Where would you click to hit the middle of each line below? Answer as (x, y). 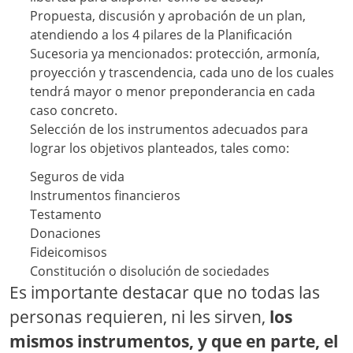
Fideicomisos (68, 253)
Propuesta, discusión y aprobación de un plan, (167, 16)
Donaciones (65, 234)
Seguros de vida (77, 177)
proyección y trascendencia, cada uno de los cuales (182, 73)
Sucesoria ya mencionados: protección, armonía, (175, 54)
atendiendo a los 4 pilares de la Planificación (161, 35)
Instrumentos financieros (105, 196)
